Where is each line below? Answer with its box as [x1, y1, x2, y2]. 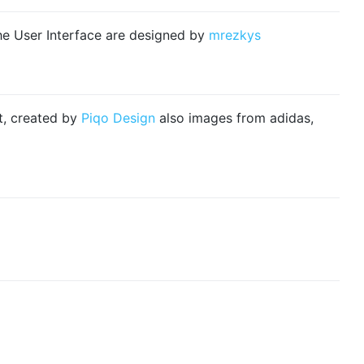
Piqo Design [81, 110, 155, 127]
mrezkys [209, 27, 261, 44]
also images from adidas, [155, 110, 314, 127]
